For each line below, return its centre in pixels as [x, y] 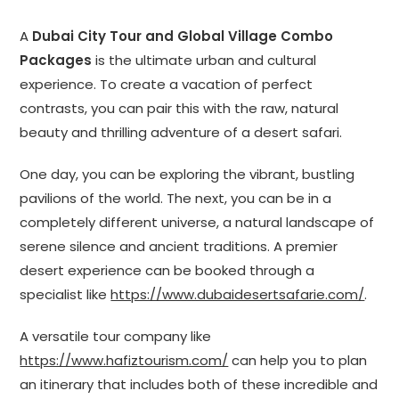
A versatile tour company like [116, 337]
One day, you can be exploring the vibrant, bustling [187, 175]
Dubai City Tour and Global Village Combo [183, 37]
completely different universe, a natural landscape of [197, 223]
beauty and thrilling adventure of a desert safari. [181, 133]
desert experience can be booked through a [167, 271]
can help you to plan [298, 361]
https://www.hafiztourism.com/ [124, 361]
